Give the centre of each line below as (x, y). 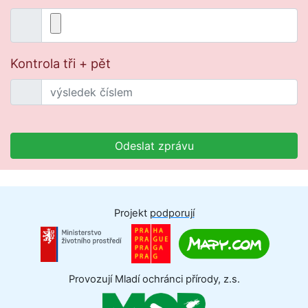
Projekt (132, 213)
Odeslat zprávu (154, 146)
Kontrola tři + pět (60, 64)
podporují (172, 213)
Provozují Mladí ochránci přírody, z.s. (154, 279)
